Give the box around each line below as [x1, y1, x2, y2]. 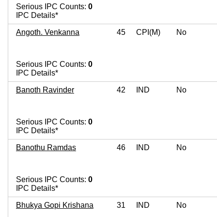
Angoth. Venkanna [16, 28, 79, 36]
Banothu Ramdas [16, 143, 76, 152]
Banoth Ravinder [16, 85, 74, 94]
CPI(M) [136, 28, 160, 36]
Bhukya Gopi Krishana [16, 201, 93, 209]
